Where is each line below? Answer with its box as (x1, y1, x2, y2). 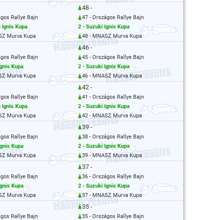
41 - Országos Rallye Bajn (82, 94, 144, 100)
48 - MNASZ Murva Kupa (82, 33, 142, 39)
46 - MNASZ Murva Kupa (82, 73, 142, 79)
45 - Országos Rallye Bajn (82, 54, 144, 60)
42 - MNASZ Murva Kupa (82, 112, 142, 119)
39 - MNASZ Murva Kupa (82, 152, 142, 159)
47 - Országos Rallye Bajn (82, 14, 144, 21)
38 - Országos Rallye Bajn (82, 134, 144, 140)
